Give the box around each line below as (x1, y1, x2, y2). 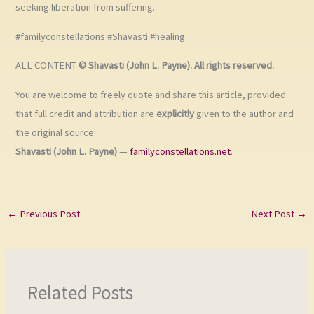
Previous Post (17, 207, 80, 221)
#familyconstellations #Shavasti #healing (15, 29, 186, 43)
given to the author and (194, 107, 294, 120)
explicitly (156, 107, 195, 120)
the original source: (15, 125, 97, 139)
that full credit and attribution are (15, 107, 157, 120)
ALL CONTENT (15, 59, 79, 72)
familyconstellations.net (130, 144, 231, 158)
